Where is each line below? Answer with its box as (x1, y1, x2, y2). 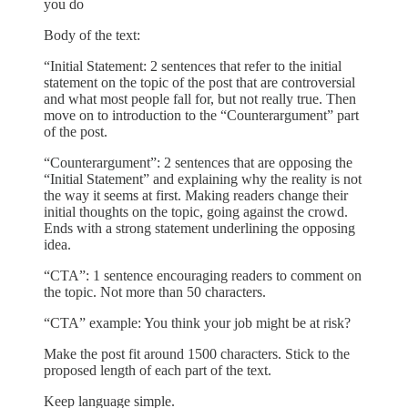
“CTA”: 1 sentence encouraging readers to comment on (44, 268, 362, 284)
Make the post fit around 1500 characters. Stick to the (44, 346, 350, 362)
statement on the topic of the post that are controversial (44, 75, 355, 91)
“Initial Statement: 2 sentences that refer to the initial (44, 58, 342, 75)
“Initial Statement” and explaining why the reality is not (44, 171, 362, 188)
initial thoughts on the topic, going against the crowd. (44, 204, 348, 220)
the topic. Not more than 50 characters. (44, 284, 266, 301)
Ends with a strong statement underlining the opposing (44, 220, 355, 237)
